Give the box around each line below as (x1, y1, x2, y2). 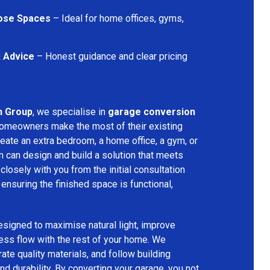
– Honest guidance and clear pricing (34, 50, 187, 62)
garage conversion (108, 105, 195, 118)
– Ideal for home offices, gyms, (51, 12, 184, 24)
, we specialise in (33, 105, 108, 118)
